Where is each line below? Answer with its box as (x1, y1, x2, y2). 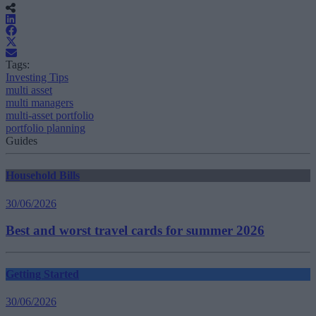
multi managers (6, 96, 73, 109)
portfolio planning (6, 121, 85, 134)
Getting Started (6, 268, 79, 281)
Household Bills (6, 169, 80, 182)
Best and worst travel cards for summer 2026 (6, 223, 265, 238)
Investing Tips (6, 71, 68, 83)
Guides (6, 134, 37, 147)
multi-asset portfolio (6, 109, 94, 121)
